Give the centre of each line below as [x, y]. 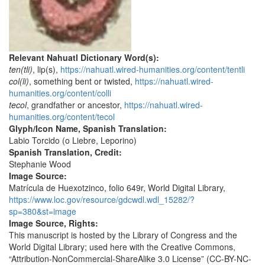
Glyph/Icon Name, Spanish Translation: [89, 129]
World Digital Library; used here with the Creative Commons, [122, 247]
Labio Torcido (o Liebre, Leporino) [73, 140]
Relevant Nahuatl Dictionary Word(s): [85, 58]
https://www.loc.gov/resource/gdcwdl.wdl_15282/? [102, 200]
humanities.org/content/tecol [62, 117]
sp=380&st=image [43, 211]
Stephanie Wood [40, 164]
